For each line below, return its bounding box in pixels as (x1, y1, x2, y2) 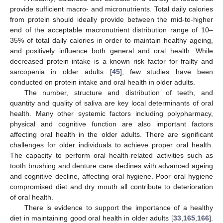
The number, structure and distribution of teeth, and (24, 88, 213, 97)
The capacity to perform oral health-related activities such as (10, 151, 213, 159)
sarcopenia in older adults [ (10, 67, 112, 76)
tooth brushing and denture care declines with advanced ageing (10, 161, 213, 170)
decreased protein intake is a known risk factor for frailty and (10, 57, 213, 65)
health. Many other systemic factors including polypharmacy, (10, 109, 213, 117)
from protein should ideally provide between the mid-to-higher (10, 15, 213, 23)
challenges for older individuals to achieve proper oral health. (10, 140, 213, 149)
